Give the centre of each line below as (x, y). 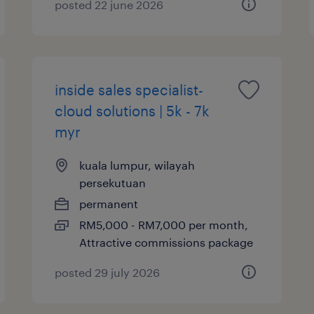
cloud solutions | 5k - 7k (132, 110)
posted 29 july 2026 (108, 272)
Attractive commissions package (166, 242)
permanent (109, 203)
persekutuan (113, 182)
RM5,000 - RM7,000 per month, (164, 224)
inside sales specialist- (129, 89)
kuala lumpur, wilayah (137, 165)
